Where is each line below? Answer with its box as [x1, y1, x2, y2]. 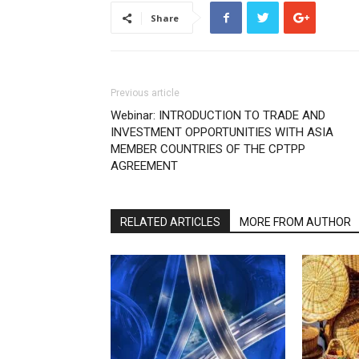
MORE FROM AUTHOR [240, 216, 351, 228]
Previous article [111, 87, 179, 99]
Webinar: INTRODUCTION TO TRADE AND [111, 108, 325, 123]
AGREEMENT [111, 159, 178, 173]
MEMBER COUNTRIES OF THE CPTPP [111, 142, 305, 156]
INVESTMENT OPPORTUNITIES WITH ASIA [111, 125, 333, 139]
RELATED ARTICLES [120, 216, 220, 228]
